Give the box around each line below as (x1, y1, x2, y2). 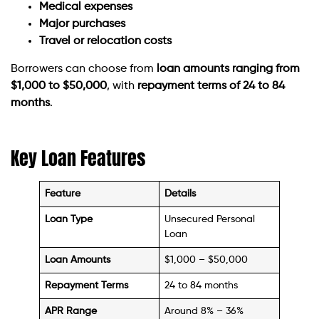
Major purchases (39, 19, 125, 31)
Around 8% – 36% (164, 305, 244, 316)
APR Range (45, 305, 98, 316)
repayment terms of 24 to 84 (137, 80, 285, 92)
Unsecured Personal (164, 214, 256, 224)
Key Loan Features (11, 143, 145, 172)
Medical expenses (39, 1, 132, 14)
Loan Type (45, 214, 93, 224)
